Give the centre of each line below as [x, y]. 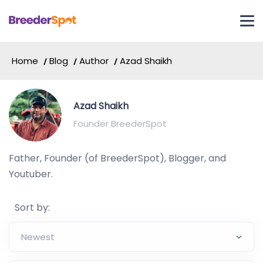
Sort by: [32, 208]
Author [94, 61]
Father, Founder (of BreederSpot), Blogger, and [117, 158]
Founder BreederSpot [120, 123]
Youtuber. [31, 174]
